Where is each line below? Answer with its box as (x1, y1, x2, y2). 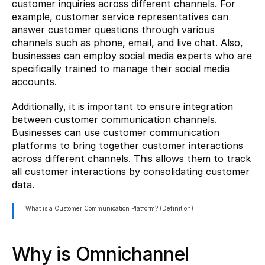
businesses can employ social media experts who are (12, 50, 252, 62)
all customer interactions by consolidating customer (12, 166, 250, 177)
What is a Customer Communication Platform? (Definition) (25, 205, 193, 212)
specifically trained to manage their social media (12, 63, 230, 75)
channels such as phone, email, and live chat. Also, (12, 37, 243, 49)
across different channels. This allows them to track (12, 153, 251, 164)
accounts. (12, 76, 57, 88)
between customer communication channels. (12, 114, 217, 125)
